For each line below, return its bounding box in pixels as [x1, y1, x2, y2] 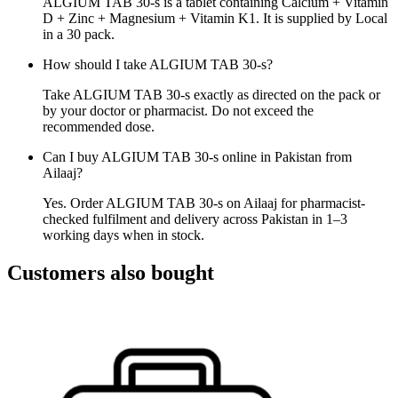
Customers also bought [7, 260, 214, 284]
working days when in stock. [43, 227, 204, 243]
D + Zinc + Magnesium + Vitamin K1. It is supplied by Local [43, 10, 387, 26]
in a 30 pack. [43, 26, 115, 42]
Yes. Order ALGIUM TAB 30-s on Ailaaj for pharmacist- [43, 195, 365, 211]
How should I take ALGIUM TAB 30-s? [43, 56, 273, 72]
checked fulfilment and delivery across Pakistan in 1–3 [43, 211, 347, 227]
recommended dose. [43, 118, 155, 134]
